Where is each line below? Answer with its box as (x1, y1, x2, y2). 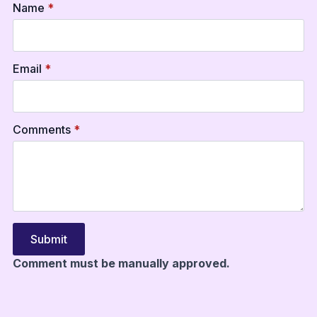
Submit (30, 232, 67, 247)
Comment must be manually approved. (12, 256, 230, 271)
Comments (12, 122, 71, 137)
